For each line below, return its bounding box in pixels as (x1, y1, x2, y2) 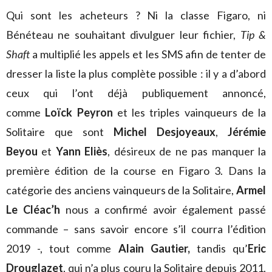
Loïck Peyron (45, 105, 113, 119)
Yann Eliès (55, 144, 108, 158)
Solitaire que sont (6, 124, 114, 138)
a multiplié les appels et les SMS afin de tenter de (30, 47, 266, 61)
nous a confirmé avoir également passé (59, 202, 267, 216)
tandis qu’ (196, 241, 248, 255)
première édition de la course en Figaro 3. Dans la (6, 163, 266, 177)
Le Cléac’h (6, 202, 60, 216)
